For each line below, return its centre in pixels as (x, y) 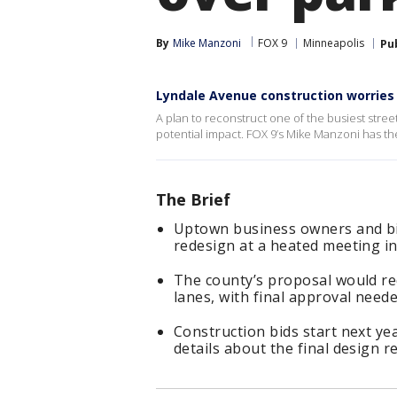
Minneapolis (334, 43)
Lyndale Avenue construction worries (275, 95)
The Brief (193, 199)
